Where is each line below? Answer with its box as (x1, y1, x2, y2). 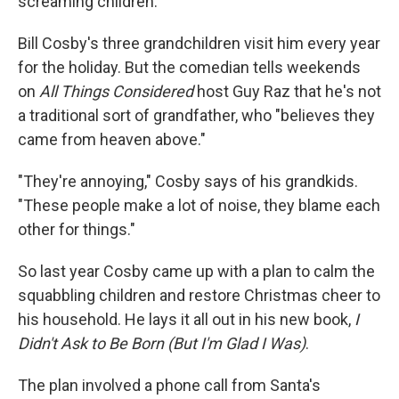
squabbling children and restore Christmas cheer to (18, 286, 380, 305)
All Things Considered (39, 82, 193, 101)
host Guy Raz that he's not (193, 82, 381, 101)
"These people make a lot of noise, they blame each (18, 196, 380, 215)
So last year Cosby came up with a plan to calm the (18, 262, 375, 281)
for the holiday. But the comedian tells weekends (18, 58, 361, 77)
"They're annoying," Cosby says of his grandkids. (18, 172, 358, 191)
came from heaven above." (18, 130, 206, 149)
